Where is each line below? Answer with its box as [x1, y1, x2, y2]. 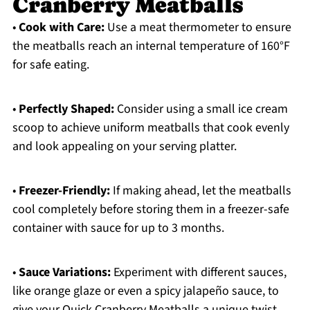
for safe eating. [12, 56, 89, 74]
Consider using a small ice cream [113, 100, 288, 118]
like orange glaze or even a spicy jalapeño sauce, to [12, 282, 279, 300]
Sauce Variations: [18, 264, 111, 282]
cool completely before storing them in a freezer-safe [12, 201, 289, 219]
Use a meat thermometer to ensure [104, 19, 291, 37]
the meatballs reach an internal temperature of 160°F [12, 37, 290, 55]
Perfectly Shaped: [18, 100, 114, 118]
